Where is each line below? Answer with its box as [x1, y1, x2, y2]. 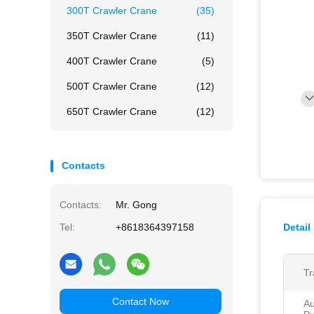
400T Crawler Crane [67, 55, 157, 67]
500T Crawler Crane [67, 81, 157, 92]
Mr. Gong [116, 199, 157, 210]
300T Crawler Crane [67, 5, 157, 16]
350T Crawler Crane [67, 30, 157, 41]
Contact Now [112, 296, 169, 307]
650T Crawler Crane [67, 106, 157, 117]
